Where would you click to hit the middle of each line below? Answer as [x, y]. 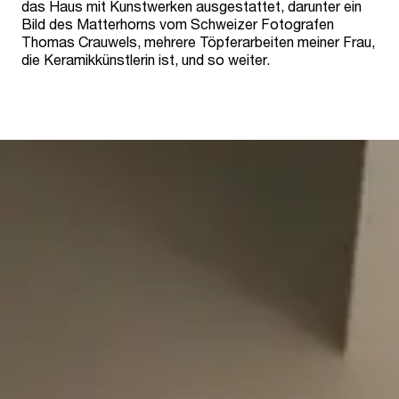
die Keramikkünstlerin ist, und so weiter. [147, 60]
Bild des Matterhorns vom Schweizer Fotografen [178, 24]
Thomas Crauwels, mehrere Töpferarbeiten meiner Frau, [198, 42]
